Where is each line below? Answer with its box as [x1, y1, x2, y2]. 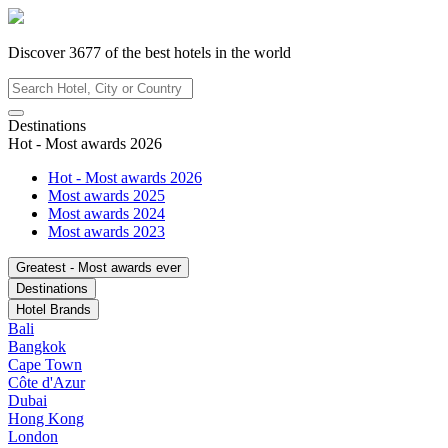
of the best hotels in [101, 44, 231, 61]
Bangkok [8, 338, 66, 355]
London [8, 428, 58, 445]
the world [231, 44, 291, 61]
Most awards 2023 [48, 223, 165, 240]
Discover [8, 44, 69, 61]
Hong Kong [8, 410, 84, 427]
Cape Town [8, 356, 82, 373]
